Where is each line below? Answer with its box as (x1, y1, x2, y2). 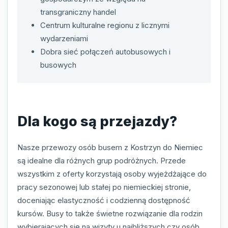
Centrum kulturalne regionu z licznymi (40, 20, 169, 31)
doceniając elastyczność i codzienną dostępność (17, 195, 190, 205)
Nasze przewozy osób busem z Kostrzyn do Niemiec (17, 142, 203, 152)
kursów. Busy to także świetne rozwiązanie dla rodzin (17, 208, 203, 218)
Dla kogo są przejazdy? (17, 112, 177, 130)
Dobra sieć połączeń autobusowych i (40, 47, 170, 57)
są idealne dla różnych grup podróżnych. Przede (17, 155, 186, 165)
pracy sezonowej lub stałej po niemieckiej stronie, (17, 182, 191, 192)
